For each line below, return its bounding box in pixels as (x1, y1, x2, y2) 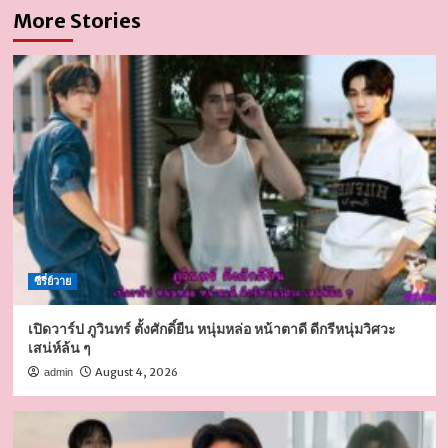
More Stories (12, 7, 141, 33)
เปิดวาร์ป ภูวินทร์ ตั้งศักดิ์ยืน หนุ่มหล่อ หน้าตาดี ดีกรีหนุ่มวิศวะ (27, 319, 396, 338)
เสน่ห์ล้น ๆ (27, 338, 91, 357)
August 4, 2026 (94, 364, 178, 379)
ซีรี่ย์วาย (33, 273, 71, 288)
